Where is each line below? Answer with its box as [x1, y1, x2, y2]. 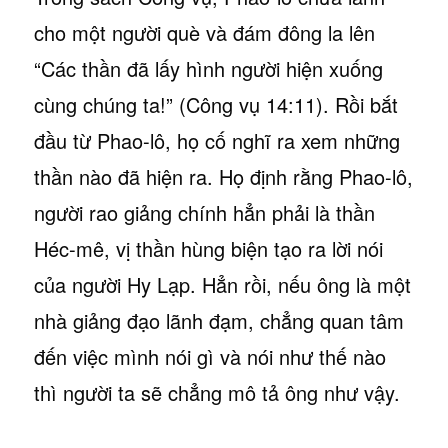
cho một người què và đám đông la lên [33, 17, 375, 47]
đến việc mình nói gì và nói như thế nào [33, 341, 386, 371]
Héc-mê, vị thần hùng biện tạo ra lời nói [33, 233, 383, 263]
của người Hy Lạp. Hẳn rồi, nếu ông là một [33, 269, 411, 299]
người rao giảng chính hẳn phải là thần [33, 197, 375, 227]
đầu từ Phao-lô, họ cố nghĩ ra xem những [33, 125, 400, 155]
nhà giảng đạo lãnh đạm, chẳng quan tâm [33, 305, 404, 335]
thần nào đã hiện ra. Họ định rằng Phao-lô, [33, 161, 413, 191]
